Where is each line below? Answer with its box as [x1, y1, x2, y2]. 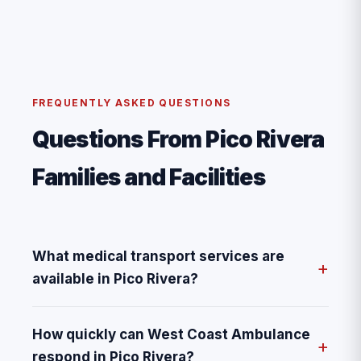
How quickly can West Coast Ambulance [32, 326, 310, 343]
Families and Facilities [32, 164, 265, 192]
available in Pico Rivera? [32, 271, 198, 288]
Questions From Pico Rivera [32, 126, 325, 154]
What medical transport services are [32, 248, 284, 265]
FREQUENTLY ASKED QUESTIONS [32, 97, 231, 110]
